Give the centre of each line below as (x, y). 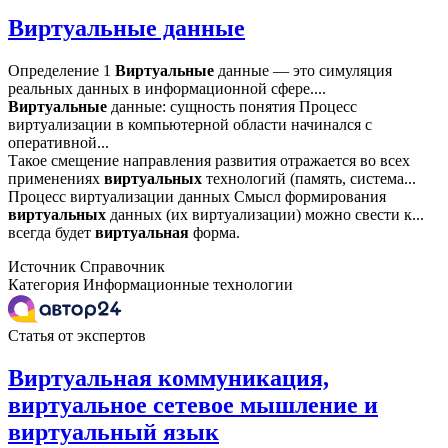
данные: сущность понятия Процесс (232, 107)
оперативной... (58, 143)
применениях (56, 179)
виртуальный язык (113, 432)
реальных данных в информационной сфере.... (167, 89)
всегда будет (51, 233)
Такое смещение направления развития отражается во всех (209, 161)
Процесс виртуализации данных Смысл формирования (197, 197)
